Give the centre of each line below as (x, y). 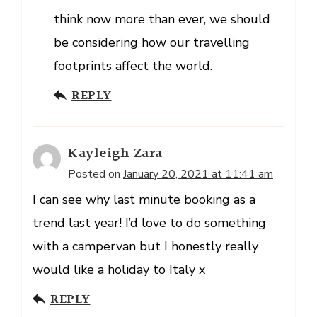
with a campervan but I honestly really (145, 246)
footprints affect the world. (133, 65)
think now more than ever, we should (162, 19)
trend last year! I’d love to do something (149, 223)
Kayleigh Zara (115, 153)
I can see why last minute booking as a (144, 199)
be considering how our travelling (152, 42)
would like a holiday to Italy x (119, 269)
